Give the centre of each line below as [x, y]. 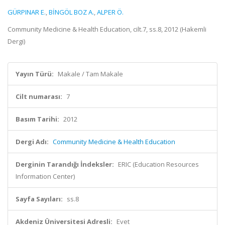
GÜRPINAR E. [27, 12]
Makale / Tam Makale [90, 74]
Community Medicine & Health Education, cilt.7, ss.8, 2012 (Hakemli [107, 29]
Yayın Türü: [35, 74]
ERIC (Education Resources [158, 164]
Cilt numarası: [39, 96]
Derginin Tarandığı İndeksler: [65, 164]
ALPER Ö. [110, 12]
